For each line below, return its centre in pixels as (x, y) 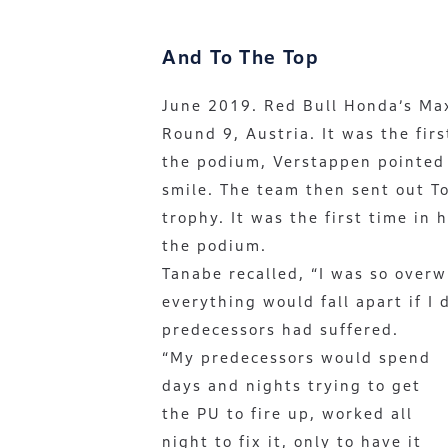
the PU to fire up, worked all (287, 413)
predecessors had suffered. (280, 329)
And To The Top (241, 57)
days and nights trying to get (291, 385)
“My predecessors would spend (296, 357)
